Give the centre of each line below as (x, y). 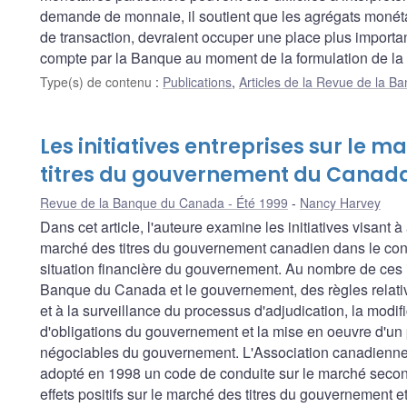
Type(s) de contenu (98, 82)
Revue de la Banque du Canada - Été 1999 (164, 203)
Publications (197, 82)
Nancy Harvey (340, 203)
